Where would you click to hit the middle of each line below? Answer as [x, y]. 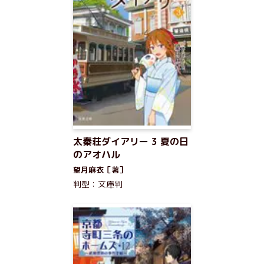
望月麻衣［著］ [100, 170]
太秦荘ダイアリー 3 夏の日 [131, 141]
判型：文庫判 [98, 184]
